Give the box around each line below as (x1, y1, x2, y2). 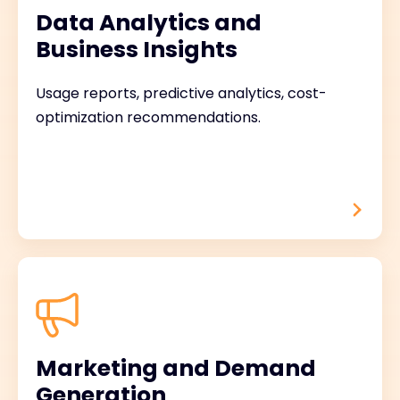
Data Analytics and (36, 7, 262, 38)
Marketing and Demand (36, 353, 316, 384)
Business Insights (36, 34, 237, 65)
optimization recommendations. (36, 107, 261, 128)
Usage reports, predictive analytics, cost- (36, 83, 327, 104)
